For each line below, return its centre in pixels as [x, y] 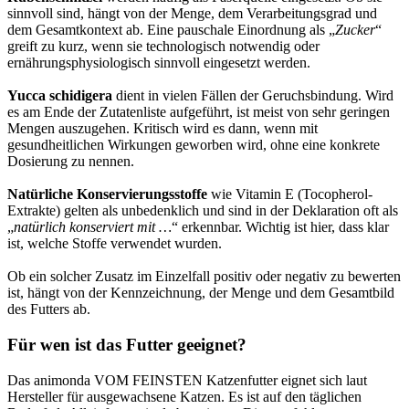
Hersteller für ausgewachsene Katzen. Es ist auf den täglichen [184, 396]
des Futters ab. [49, 309]
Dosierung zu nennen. [71, 162]
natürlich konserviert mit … [93, 227]
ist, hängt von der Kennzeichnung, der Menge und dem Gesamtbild [201, 293]
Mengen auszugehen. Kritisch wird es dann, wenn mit [163, 129]
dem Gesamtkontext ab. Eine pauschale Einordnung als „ [171, 30]
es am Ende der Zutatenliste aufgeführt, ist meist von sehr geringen [199, 112]
